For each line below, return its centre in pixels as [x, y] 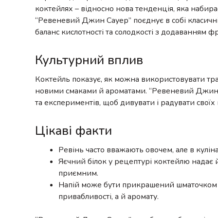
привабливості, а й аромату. [109, 196]
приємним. [78, 173]
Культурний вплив [89, 60]
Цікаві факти [73, 131]
